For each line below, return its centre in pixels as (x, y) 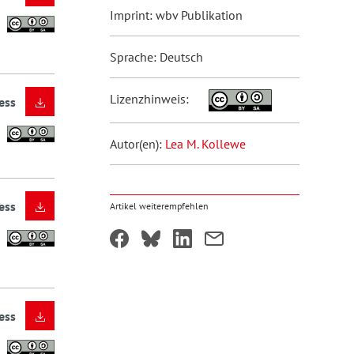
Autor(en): (137, 144)
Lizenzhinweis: (151, 99)
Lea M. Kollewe (205, 144)
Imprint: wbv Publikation (176, 15)
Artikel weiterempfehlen (159, 206)
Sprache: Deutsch (156, 57)
